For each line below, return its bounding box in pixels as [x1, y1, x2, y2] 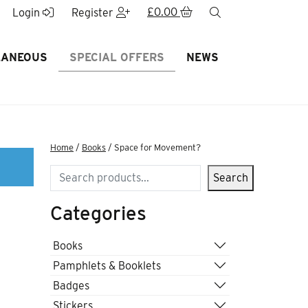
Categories [50, 201, 146, 225]
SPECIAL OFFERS [69, 51, 164, 64]
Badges [53, 278, 89, 292]
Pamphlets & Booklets [53, 258, 161, 272]
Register [71, 6, 116, 19]
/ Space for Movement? [106, 142, 201, 153]
